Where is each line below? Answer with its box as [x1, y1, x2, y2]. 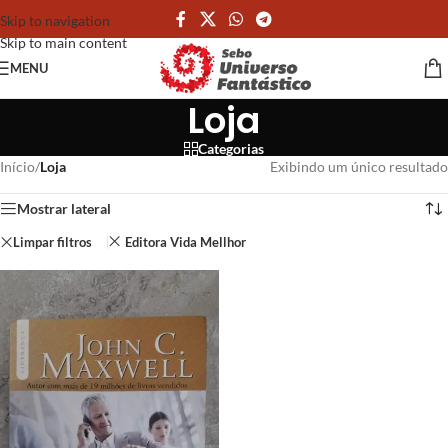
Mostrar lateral [17, 200, 111, 217]
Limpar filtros [13, 233, 92, 250]
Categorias [198, 140, 264, 157]
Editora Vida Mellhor [124, 234, 246, 250]
